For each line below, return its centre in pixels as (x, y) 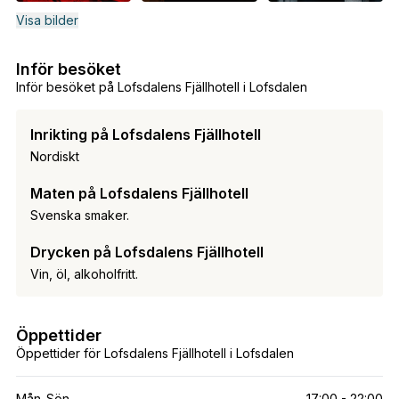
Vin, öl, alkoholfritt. (84, 273)
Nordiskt (54, 156)
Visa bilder (47, 20)
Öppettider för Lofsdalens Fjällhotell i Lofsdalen (155, 353)
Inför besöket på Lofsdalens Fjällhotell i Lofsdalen (161, 86)
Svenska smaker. (79, 215)
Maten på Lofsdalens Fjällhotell (139, 193)
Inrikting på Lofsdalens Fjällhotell (145, 134)
